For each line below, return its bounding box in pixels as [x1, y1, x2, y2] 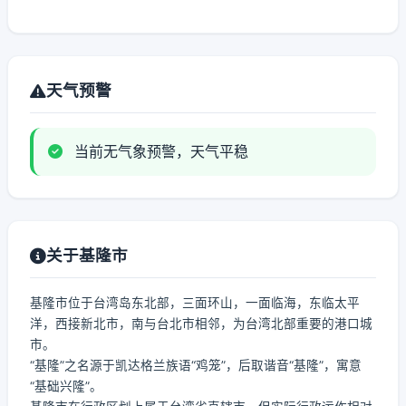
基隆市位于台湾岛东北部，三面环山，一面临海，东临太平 [30, 295, 360, 310]
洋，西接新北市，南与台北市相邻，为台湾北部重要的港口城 [30, 316, 372, 331]
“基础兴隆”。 [30, 379, 102, 393]
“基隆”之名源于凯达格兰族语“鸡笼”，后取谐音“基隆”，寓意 [30, 358, 362, 372]
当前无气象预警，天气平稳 [70, 142, 248, 160]
